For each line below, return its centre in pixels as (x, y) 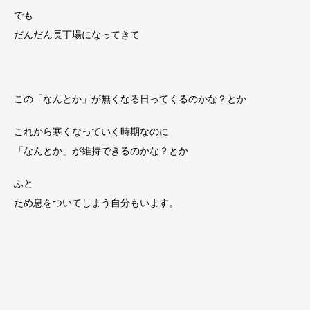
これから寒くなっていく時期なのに (91, 132)
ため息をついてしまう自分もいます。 (96, 203)
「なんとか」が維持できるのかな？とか (101, 151)
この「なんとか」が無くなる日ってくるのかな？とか (130, 99)
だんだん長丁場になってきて (77, 34)
